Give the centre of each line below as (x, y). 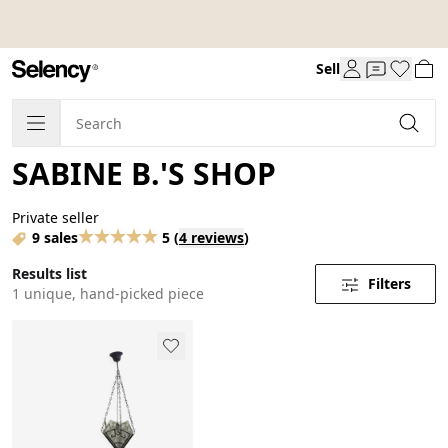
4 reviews (211, 237)
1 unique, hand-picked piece (108, 293)
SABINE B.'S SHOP (144, 173)
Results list (49, 273)
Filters (389, 283)
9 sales (55, 237)
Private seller (55, 217)
